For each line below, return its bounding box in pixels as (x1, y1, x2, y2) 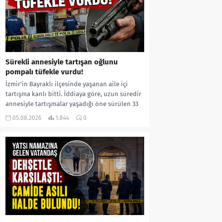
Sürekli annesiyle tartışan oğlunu (5, 57, 118, 67)
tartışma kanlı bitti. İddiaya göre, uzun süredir (5, 90, 141, 98)
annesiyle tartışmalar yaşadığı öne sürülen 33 (5, 100, 138, 108)
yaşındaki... (5, 110, 38, 118)
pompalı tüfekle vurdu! (5, 67, 83, 77)
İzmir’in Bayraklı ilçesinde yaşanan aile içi (5, 80, 128, 88)
